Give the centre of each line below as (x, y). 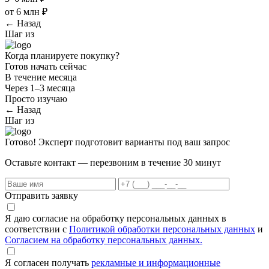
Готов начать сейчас (46, 67)
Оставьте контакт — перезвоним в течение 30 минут (113, 163)
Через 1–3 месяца (40, 88)
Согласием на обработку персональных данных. (104, 240)
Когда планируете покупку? (62, 56)
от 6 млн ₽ (26, 12)
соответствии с (37, 229)
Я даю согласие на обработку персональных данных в (116, 219)
